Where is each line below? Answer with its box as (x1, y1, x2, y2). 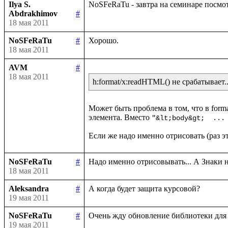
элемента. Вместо (89, 112, 152, 122)
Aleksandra (9, 184, 49, 193)
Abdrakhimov (9, 9, 58, 18)
